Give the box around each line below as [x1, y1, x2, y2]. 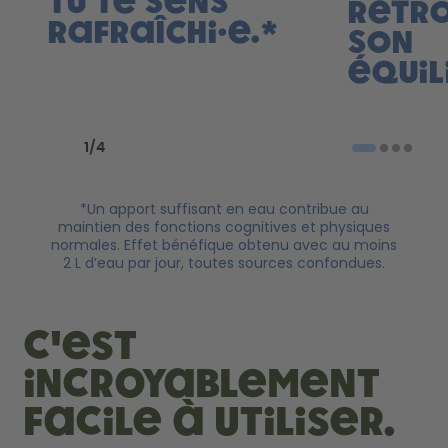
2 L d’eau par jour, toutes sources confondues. [63, 252, 385, 273]
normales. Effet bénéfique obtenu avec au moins [51, 234, 397, 255]
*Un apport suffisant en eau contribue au [79, 198, 369, 219]
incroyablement [24, 364, 381, 405]
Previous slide [71, 120, 176, 144]
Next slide [163, 120, 238, 144]
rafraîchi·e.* [48, 16, 279, 49]
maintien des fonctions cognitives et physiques [58, 216, 390, 237]
